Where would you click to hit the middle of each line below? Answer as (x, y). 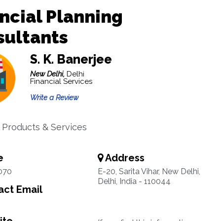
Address (124, 158)
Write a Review (54, 98)
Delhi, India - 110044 (134, 181)
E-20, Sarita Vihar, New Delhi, (149, 171)
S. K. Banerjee (71, 59)
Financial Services (61, 81)
